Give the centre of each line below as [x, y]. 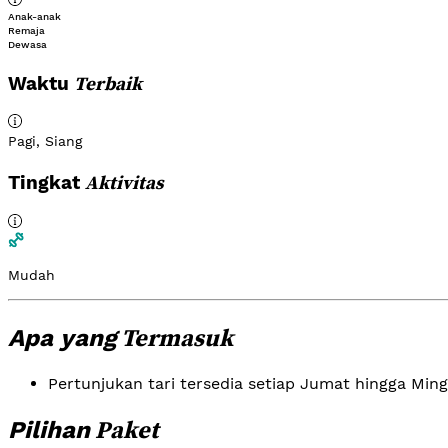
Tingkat [46, 183]
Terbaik [108, 83]
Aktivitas [124, 183]
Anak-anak [34, 16]
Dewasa [27, 44]
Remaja [26, 30]
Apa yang [62, 337]
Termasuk [174, 337]
